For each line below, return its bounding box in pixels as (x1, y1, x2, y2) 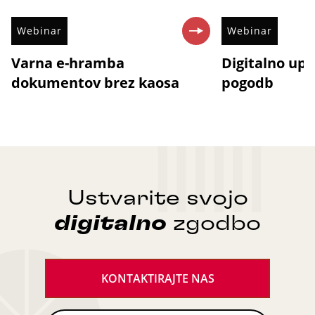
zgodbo (167, 212, 261, 234)
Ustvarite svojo (67, 187, 248, 209)
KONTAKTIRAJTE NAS (101, 270, 214, 286)
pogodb (221, 72, 274, 92)
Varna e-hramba (11, 53, 124, 72)
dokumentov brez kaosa (11, 72, 179, 92)
